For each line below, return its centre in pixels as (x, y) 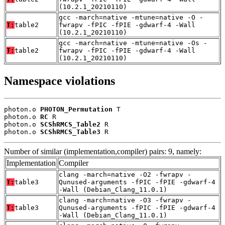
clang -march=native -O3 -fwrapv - (125, 200)
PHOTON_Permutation (76, 109)
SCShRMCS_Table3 (70, 132)
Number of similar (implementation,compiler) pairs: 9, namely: (103, 151)
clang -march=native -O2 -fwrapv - (125, 174)
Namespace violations (60, 81)
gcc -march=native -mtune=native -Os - (133, 43)
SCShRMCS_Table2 (70, 124)
